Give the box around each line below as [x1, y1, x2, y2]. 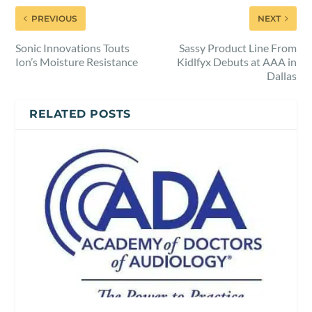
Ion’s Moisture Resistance [15, 54, 139, 68]
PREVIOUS [31, 13, 78, 24]
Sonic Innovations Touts [15, 40, 130, 54]
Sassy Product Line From [178, 40, 297, 54]
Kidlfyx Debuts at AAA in [176, 54, 297, 68]
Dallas [266, 68, 297, 82]
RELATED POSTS [29, 107, 131, 120]
